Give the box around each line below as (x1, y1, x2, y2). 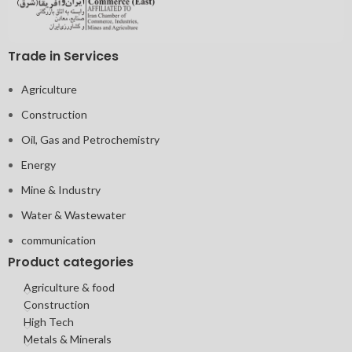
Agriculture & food (24, 280, 115, 294)
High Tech (24, 314, 74, 328)
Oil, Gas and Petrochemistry (21, 132, 159, 146)
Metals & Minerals (24, 332, 112, 346)
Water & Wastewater (21, 207, 126, 222)
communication (21, 233, 96, 247)
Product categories (8, 252, 134, 271)
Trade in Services (8, 46, 119, 65)
